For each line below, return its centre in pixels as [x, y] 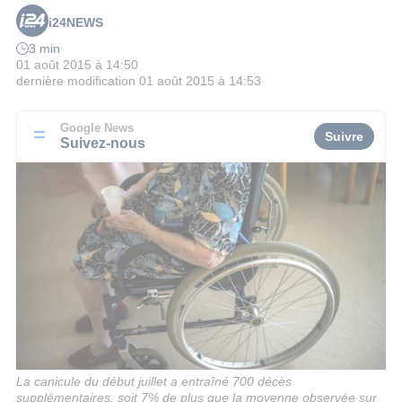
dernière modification [76, 81]
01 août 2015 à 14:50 [77, 65]
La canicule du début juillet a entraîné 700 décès [154, 381]
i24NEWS [76, 23]
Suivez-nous [103, 142]
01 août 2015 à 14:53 [200, 81]
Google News [97, 128]
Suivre [344, 136]
